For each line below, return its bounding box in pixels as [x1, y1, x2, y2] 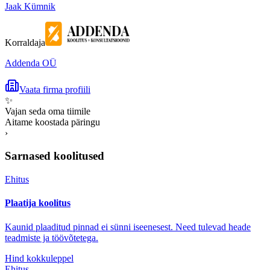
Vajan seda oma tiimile [5, 105, 90, 116]
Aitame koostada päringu [5, 116, 100, 127]
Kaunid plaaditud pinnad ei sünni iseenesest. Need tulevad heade [5, 221, 251, 232]
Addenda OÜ [5, 57, 57, 68]
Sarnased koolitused [5, 149, 104, 163]
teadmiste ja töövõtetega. [5, 232, 98, 243]
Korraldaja [5, 37, 45, 48]
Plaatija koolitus [5, 198, 71, 209]
